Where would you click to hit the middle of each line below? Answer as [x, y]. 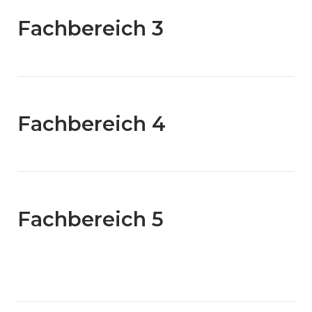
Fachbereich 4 [92, 124]
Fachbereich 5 [91, 219]
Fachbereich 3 [91, 28]
